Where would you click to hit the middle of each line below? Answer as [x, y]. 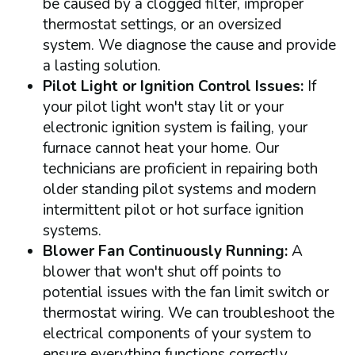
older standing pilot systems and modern [179, 189]
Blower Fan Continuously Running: [167, 251]
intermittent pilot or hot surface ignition [173, 210]
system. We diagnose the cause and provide [189, 45]
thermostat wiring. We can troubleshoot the [188, 313]
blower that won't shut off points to [162, 271]
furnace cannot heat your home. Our [160, 148]
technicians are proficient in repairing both [180, 168]
